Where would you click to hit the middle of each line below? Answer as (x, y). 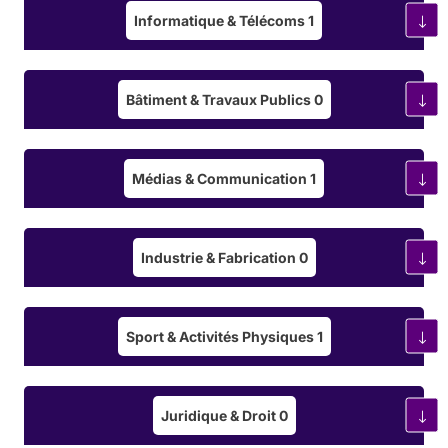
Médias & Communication (221, 178)
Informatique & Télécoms (221, 20)
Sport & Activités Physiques (221, 336)
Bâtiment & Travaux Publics (219, 99)
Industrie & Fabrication (219, 257)
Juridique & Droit (219, 415)
